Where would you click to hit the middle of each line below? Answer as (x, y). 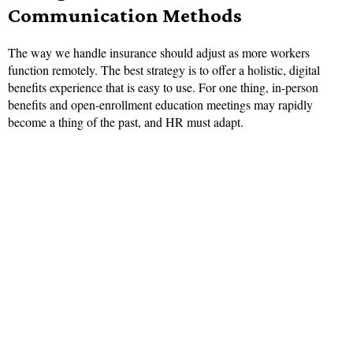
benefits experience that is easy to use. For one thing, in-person (163, 87)
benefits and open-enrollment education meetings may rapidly (160, 105)
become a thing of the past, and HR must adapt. (126, 122)
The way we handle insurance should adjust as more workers (159, 53)
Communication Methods (125, 16)
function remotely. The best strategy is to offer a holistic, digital (164, 70)
